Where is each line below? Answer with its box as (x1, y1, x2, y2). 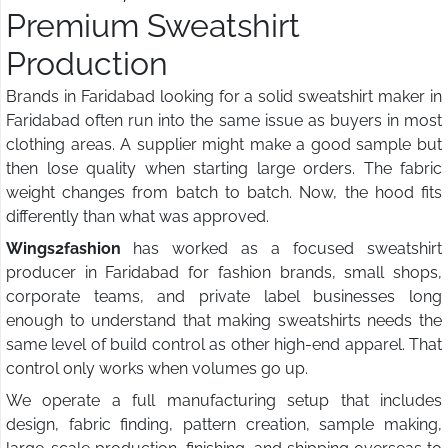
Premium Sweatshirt (6, 7, 300, 45)
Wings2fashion (6, 239, 133, 259)
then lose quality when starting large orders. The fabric (6, 159, 442, 179)
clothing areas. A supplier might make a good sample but (6, 135, 442, 155)
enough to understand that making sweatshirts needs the (6, 311, 442, 331)
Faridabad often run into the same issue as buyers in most (6, 111, 442, 131)
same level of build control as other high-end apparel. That (6, 335, 442, 355)
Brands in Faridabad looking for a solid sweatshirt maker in (6, 87, 442, 107)
